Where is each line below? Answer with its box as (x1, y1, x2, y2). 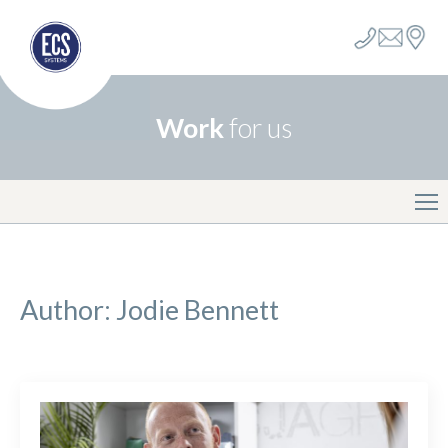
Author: (20, 293, 116, 326)
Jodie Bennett (116, 293, 279, 326)
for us (229, 110, 292, 144)
